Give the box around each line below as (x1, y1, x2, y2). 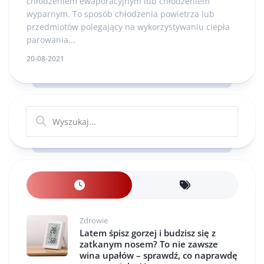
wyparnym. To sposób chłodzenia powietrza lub (27, 8, 214, 19)
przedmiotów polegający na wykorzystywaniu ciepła (27, 21, 230, 32)
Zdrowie (80, 215, 108, 226)
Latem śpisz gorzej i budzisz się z (80, 227, 216, 239)
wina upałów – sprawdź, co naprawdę (80, 249, 237, 261)
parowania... (27, 34, 75, 45)
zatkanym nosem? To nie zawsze (80, 238, 218, 250)
